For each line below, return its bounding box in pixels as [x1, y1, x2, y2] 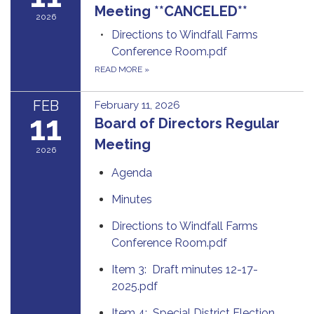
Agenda [111, 166, 152, 179]
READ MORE [95, 64, 144, 74]
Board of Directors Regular [95, 115, 280, 132]
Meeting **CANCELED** [95, 3, 247, 20]
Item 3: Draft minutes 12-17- [111, 263, 258, 276]
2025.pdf [111, 280, 158, 293]
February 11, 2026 [95, 99, 180, 111]
